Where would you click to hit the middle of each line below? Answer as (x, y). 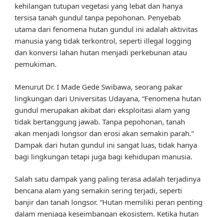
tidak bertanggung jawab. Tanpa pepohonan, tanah (100, 121)
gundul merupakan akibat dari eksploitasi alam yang (102, 110)
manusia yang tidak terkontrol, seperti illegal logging (103, 41)
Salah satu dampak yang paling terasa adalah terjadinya (108, 179)
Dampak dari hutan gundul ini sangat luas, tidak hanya (106, 145)
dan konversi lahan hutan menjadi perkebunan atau (101, 53)
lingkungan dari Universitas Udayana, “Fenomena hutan (108, 98)
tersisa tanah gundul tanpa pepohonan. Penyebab (98, 18)
